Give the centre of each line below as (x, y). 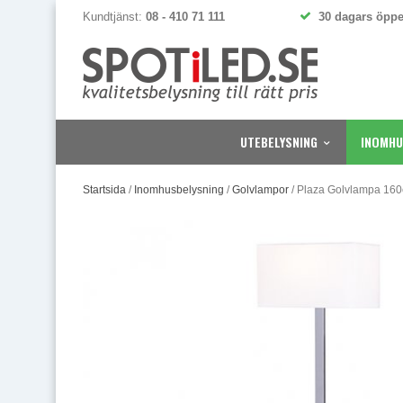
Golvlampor (260, 190)
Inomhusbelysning (179, 190)
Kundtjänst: (114, 17)
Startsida (104, 190)
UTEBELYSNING (279, 142)
